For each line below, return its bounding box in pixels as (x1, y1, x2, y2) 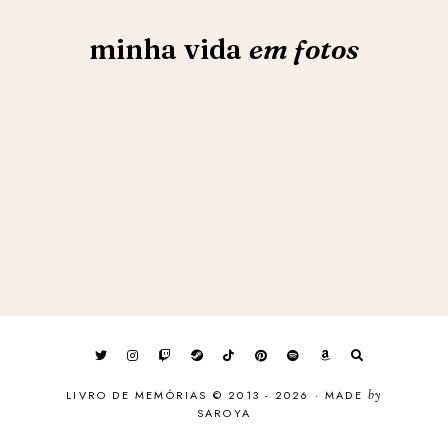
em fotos (248, 32, 360, 67)
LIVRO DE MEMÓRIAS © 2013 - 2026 (66, 386, 310, 403)
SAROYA (196, 404, 252, 421)
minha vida (88, 32, 249, 67)
